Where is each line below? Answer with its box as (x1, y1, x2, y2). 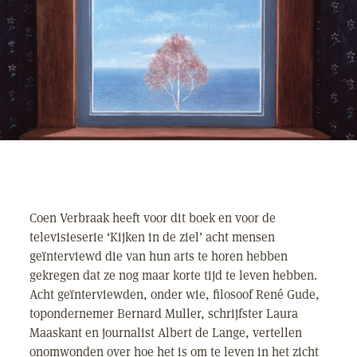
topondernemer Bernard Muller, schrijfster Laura (29, 305, 298, 322)
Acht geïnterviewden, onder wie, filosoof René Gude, (29, 286, 320, 303)
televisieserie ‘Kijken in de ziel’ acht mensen (29, 229, 275, 245)
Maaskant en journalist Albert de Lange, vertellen (29, 324, 302, 341)
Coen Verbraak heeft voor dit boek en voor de (29, 210, 276, 226)
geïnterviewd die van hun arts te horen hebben (29, 248, 288, 265)
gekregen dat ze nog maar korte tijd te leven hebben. (29, 267, 317, 284)
